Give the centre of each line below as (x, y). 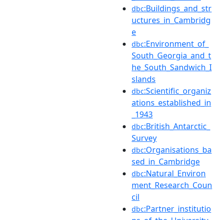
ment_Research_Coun (172, 185)
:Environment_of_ (176, 43)
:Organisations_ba (178, 150)
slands (144, 79)
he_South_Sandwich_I (172, 67)
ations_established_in (171, 102)
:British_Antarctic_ (177, 126)
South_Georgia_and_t (171, 55)
